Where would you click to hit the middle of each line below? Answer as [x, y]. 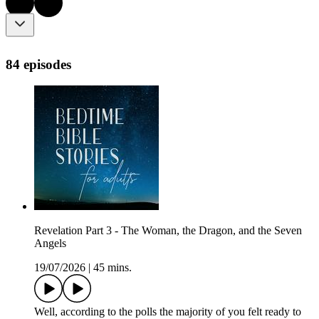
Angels [50, 244]
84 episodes [38, 64]
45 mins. [113, 268]
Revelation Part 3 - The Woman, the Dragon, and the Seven [168, 231]
